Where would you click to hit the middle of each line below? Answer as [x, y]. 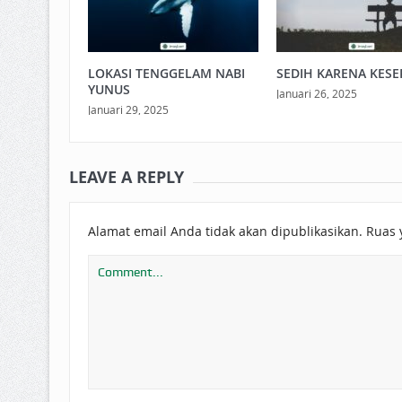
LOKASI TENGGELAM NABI [166, 73]
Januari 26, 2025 [316, 93]
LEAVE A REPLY [126, 177]
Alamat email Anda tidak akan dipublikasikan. [225, 231]
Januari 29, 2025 [128, 109]
